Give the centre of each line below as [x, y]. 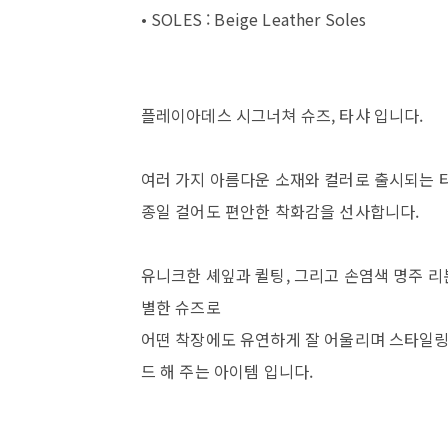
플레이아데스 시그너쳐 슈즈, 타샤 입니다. [282, 114]
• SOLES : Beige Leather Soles [253, 18]
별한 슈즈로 [180, 306]
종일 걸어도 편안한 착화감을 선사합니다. [280, 210]
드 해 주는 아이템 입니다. [227, 370]
